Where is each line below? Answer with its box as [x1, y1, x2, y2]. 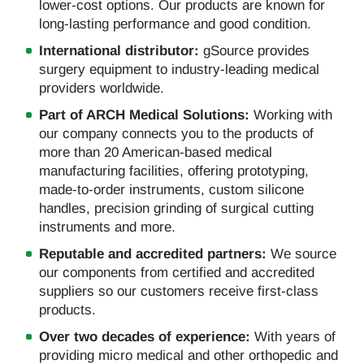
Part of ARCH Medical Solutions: [39, 106, 253, 123]
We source [271, 245, 336, 262]
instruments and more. [39, 219, 175, 235]
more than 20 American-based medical [39, 144, 272, 160]
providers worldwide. [39, 80, 164, 96]
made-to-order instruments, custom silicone [39, 181, 304, 197]
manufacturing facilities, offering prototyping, [39, 162, 309, 179]
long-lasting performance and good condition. [39, 15, 311, 32]
